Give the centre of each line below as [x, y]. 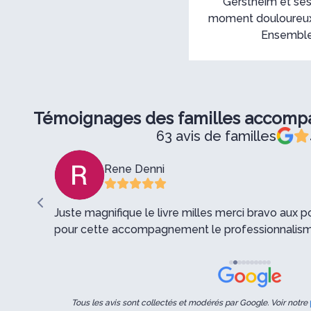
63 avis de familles [216, 136]
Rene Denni [135, 169]
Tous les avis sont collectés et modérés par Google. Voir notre [191, 303]
